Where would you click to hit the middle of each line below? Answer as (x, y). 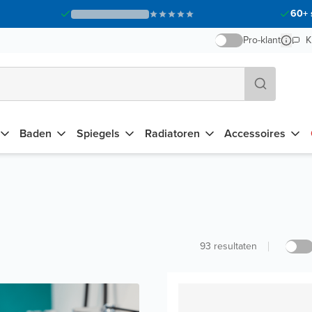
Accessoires (255, 133)
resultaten (235, 246)
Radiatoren (172, 133)
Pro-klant (262, 40)
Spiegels (98, 133)
